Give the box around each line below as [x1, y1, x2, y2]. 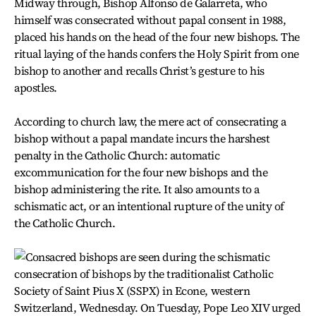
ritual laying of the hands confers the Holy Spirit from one [14, 46, 299, 61]
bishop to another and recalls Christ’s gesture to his [14, 63, 265, 78]
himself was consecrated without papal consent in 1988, [14, 12, 286, 28]
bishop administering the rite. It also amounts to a [14, 181, 260, 197]
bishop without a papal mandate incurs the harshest [14, 130, 270, 146]
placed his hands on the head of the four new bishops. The [14, 29, 300, 44]
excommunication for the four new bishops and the [14, 164, 268, 180]
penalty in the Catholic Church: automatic [14, 147, 220, 163]
